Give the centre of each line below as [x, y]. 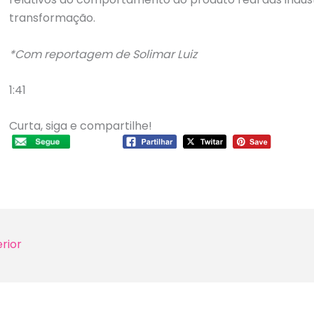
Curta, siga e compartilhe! [81, 125]
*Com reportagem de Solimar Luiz [103, 54]
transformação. [53, 18]
